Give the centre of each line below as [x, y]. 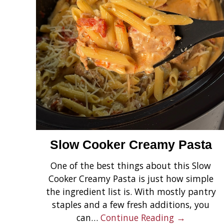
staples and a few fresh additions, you [131, 204]
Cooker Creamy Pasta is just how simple [131, 178]
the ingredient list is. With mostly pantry [131, 191]
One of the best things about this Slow [131, 165]
